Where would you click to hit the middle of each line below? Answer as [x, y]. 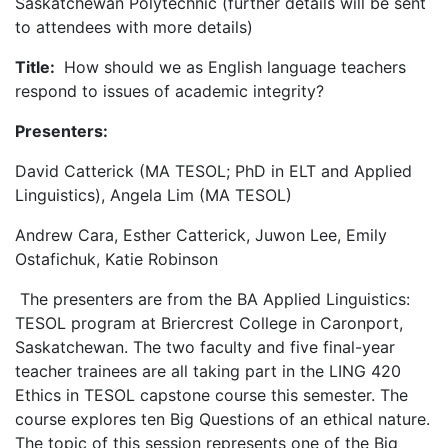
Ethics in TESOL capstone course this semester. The [211, 394]
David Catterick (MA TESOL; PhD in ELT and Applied [213, 170]
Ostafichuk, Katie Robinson [116, 258]
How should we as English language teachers [232, 66]
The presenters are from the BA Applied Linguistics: [212, 298]
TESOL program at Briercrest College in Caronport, [209, 322]
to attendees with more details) [134, 26]
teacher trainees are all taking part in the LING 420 [208, 370]
